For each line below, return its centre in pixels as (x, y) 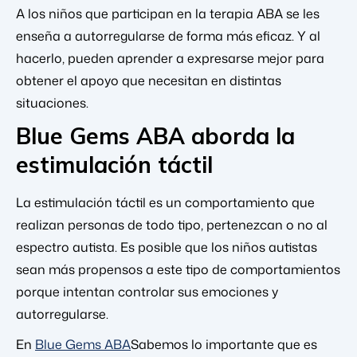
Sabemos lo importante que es (224, 345)
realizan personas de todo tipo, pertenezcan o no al (172, 225)
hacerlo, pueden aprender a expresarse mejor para (170, 59)
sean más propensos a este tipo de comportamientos (178, 270)
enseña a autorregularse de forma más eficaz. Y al (168, 36)
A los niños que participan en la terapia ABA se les (168, 14)
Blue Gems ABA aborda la (155, 136)
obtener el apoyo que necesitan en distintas (149, 81)
